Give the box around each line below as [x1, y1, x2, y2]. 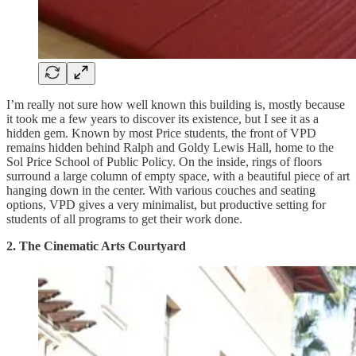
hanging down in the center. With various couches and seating [6, 183, 315, 197]
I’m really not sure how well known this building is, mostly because [6, 97, 345, 111]
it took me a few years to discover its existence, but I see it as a [6, 111, 319, 126]
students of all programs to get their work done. [6, 211, 246, 226]
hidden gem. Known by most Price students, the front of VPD [6, 126, 316, 140]
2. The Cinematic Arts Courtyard [6, 238, 186, 253]
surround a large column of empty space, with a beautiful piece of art [6, 168, 350, 183]
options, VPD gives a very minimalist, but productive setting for [6, 197, 326, 211]
